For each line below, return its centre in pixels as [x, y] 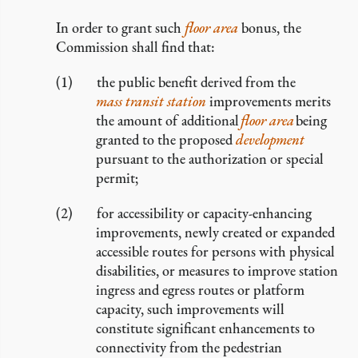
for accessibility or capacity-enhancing [204, 213]
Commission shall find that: [135, 47]
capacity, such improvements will [190, 309]
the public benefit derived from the [196, 82]
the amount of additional [168, 120]
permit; [117, 178]
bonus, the [270, 28]
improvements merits [268, 101]
